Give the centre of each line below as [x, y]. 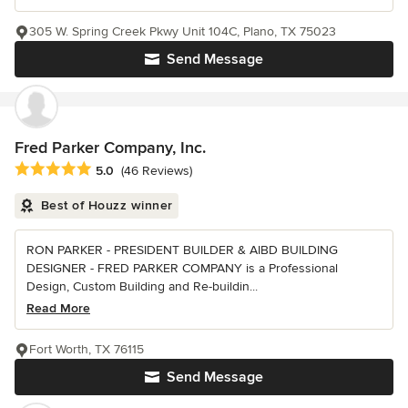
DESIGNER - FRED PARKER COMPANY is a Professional [182, 268]
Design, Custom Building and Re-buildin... [142, 286]
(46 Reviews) [157, 170]
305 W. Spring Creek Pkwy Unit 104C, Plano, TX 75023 [183, 32]
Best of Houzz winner [107, 205]
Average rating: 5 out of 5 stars [111, 169]
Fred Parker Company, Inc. [110, 148]
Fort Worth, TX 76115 [87, 349]
